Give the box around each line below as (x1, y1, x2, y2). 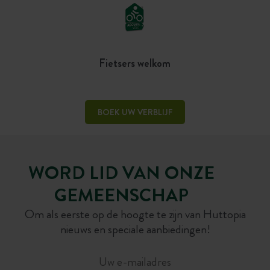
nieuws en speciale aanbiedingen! (60, 220, 210, 238)
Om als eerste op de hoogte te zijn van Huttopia (24, 205, 246, 223)
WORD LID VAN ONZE (28, 160, 215, 186)
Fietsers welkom (99, 55, 171, 72)
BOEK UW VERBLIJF (98, 106, 172, 119)
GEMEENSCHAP (54, 182, 189, 208)
